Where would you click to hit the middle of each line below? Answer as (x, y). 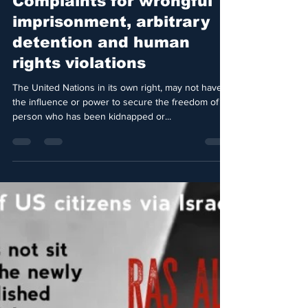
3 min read (113, 9)
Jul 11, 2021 (61, 9)
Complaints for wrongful (112, 57)
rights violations (79, 119)
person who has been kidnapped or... (92, 172)
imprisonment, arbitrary (111, 77)
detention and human (101, 98)
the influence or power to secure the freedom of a (119, 157)
